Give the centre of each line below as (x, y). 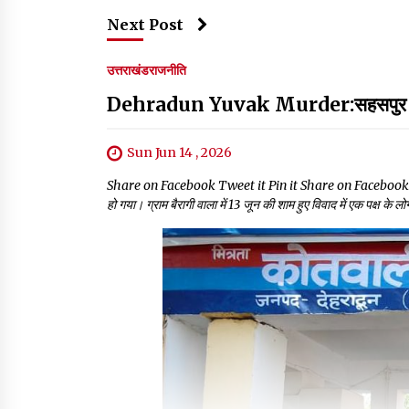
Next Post (145, 24)
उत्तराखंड (128, 70)
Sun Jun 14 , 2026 (179, 152)
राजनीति (168, 70)
